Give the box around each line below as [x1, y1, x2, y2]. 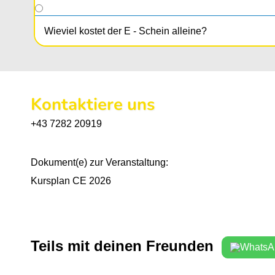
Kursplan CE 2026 [31, 176, 111, 187]
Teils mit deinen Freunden [31, 238, 214, 255]
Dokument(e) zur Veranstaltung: [31, 157, 168, 168]
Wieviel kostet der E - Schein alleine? [44, 26, 207, 37]
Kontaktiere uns [31, 93, 155, 117]
